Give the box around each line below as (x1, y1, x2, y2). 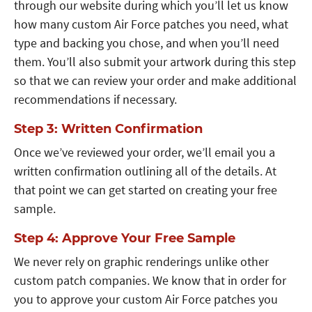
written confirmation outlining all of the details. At (14, 162, 276, 179)
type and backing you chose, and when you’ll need (14, 34, 279, 51)
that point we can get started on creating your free (14, 181, 277, 198)
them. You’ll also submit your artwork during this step (14, 53, 296, 70)
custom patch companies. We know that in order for (14, 272, 286, 288)
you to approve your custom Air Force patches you (14, 290, 278, 307)
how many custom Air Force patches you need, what (14, 15, 288, 32)
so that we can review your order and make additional (14, 72, 297, 88)
